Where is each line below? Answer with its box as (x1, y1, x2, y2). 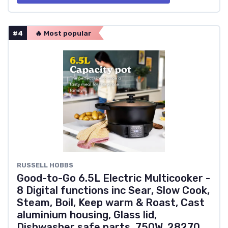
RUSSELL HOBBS (17, 161, 73, 169)
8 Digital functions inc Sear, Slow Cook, (17, 184, 210, 196)
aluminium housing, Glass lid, (17, 208, 157, 221)
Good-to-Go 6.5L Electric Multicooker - (17, 172, 210, 184)
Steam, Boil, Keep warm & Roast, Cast (17, 196, 205, 209)
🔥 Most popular (35, 28, 92, 37)
